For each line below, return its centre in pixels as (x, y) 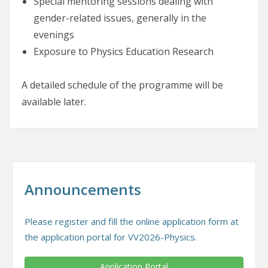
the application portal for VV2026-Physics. (111, 237)
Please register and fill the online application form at (132, 222)
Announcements (83, 190)
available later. (54, 102)
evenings (54, 35)
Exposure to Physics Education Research (124, 52)
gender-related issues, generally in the (120, 18)
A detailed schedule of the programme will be (122, 85)
